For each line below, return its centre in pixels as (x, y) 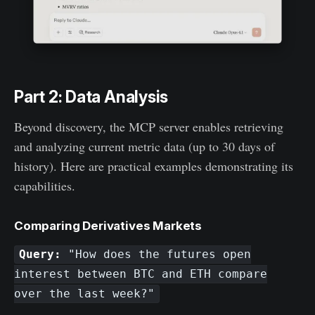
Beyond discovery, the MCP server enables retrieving (149, 126)
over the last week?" (84, 294)
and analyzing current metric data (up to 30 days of (144, 146)
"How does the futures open (156, 255)
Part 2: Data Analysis (91, 97)
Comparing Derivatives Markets (108, 225)
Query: (40, 255)
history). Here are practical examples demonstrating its (154, 166)
